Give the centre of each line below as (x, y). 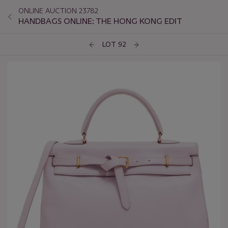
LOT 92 (114, 45)
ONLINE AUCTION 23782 (58, 11)
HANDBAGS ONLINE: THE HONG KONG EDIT (101, 21)
